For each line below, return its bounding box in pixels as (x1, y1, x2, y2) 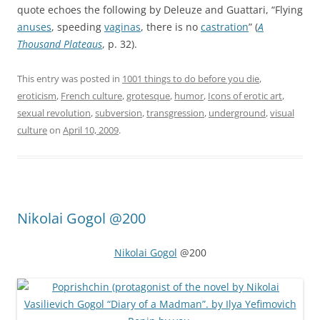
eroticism (17, 89, 56, 102)
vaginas (104, 19, 141, 34)
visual (270, 106, 294, 119)
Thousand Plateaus (17, 36, 102, 51)
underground (209, 106, 266, 119)
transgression (146, 106, 204, 119)
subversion (95, 106, 142, 119)
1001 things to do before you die (122, 71, 259, 85)
